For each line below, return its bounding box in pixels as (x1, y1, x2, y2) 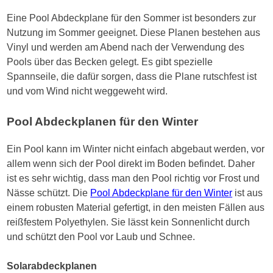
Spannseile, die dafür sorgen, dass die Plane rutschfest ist (7, 71, 257, 82)
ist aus (232, 188, 263, 199)
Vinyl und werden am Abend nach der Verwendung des (7, 42, 245, 53)
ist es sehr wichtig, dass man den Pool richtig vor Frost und (7, 173, 260, 184)
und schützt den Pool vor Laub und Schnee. (7, 232, 196, 243)
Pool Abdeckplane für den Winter (90, 188, 233, 199)
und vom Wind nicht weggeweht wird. (7, 86, 168, 97)
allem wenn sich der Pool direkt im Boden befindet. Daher (7, 158, 255, 169)
